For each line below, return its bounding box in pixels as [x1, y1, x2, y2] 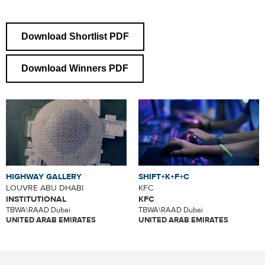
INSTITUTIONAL [6, 194, 66, 205]
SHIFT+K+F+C [138, 172, 189, 183]
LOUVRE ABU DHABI [6, 183, 83, 194]
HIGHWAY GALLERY [6, 172, 82, 183]
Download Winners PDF [21, 63, 128, 73]
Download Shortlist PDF [21, 31, 129, 41]
